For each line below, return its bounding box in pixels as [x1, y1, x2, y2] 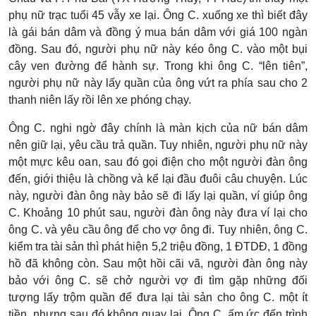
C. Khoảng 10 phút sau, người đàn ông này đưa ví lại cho [8, 206, 308, 219]
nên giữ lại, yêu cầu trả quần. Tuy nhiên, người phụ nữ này [8, 138, 308, 151]
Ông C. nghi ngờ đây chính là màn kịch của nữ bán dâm [8, 121, 308, 134]
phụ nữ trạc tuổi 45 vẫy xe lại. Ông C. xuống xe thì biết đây [8, 8, 308, 21]
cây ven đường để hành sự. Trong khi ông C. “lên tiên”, [8, 59, 308, 72]
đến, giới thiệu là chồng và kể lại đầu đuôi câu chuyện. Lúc [8, 172, 308, 185]
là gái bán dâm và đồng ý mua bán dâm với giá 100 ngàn [8, 25, 308, 38]
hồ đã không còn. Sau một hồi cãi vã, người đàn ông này [8, 257, 308, 269]
